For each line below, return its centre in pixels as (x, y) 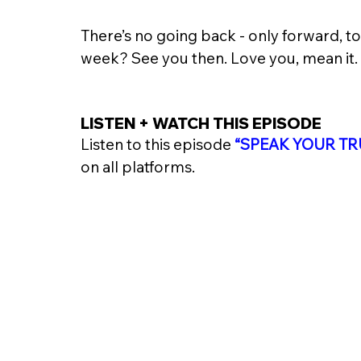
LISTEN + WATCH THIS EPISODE (203, 124)
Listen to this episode (158, 145)
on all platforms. (139, 167)
